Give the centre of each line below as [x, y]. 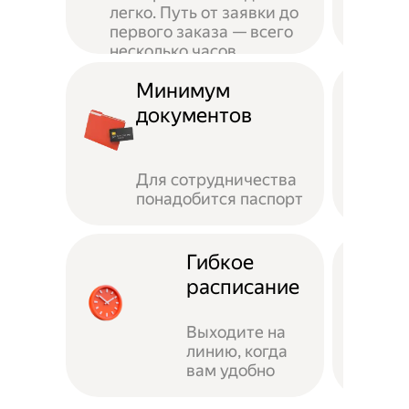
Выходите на [236, 332]
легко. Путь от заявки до [204, 12]
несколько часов [173, 50]
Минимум [183, 90]
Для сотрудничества [216, 180]
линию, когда [237, 351]
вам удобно [231, 371]
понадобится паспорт [219, 199]
